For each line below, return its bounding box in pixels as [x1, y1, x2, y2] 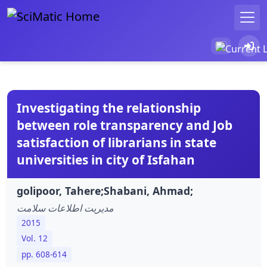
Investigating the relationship [17, 99, 201, 116]
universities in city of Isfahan [17, 151, 195, 168]
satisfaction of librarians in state [17, 133, 216, 151]
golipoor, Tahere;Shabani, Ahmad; [17, 183, 193, 198]
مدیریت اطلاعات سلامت [17, 201, 114, 215]
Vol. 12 [21, 232, 48, 244]
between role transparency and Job [17, 116, 232, 133]
